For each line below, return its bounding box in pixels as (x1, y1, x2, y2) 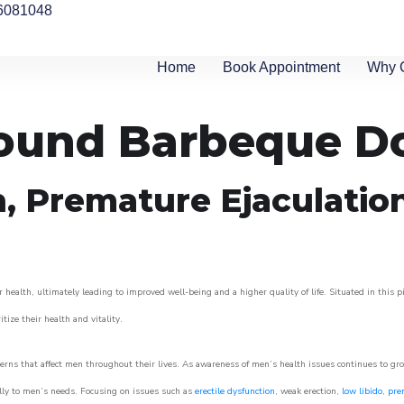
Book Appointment (223, 60, 341, 75)
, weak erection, (275, 385, 342, 398)
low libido (342, 385, 382, 398)
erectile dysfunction (195, 385, 275, 398)
